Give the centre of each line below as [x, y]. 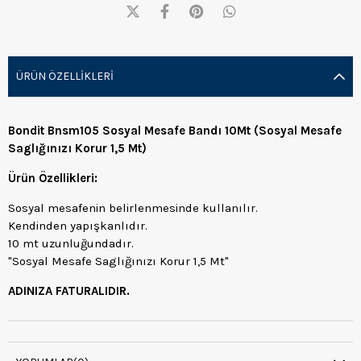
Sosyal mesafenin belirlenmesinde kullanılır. [133, 207]
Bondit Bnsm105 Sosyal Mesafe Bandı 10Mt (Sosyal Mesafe [175, 130]
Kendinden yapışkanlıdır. [78, 225]
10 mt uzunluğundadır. [71, 243]
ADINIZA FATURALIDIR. [69, 290]
